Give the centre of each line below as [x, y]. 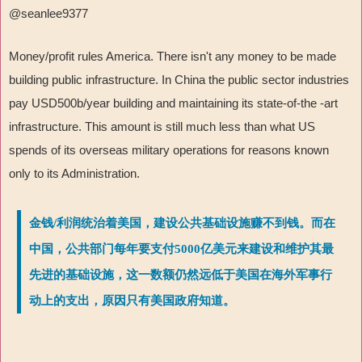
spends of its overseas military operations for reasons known [169, 150]
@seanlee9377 [48, 14]
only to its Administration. [74, 174]
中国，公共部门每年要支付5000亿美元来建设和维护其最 [181, 249]
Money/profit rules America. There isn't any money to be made [173, 57]
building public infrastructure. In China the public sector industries [179, 80]
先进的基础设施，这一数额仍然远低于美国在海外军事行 [181, 275]
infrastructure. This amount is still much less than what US [162, 127]
